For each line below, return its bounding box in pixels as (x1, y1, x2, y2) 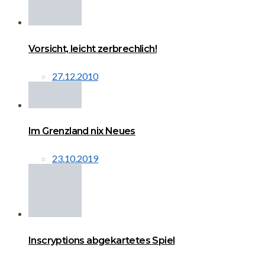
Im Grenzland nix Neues (28, 125, 135, 137)
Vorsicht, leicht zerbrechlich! (28, 43, 157, 54)
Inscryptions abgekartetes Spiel (28, 234, 175, 246)
